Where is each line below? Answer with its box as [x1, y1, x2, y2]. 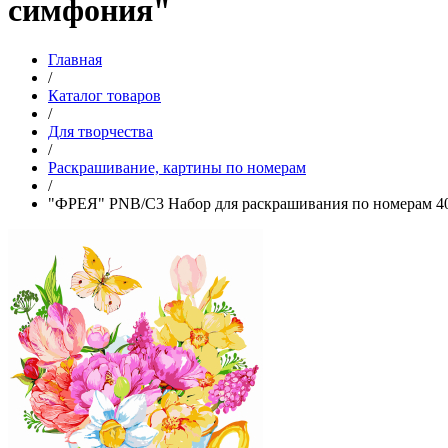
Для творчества [48, 122, 153, 140]
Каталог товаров [48, 86, 161, 104]
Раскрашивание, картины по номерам [48, 158, 306, 176]
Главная [48, 50, 102, 68]
